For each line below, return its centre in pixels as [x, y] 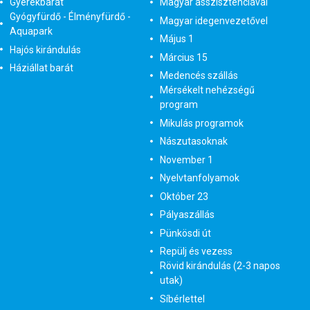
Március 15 [183, 57]
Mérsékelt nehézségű [207, 90]
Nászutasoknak [193, 141]
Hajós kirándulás [45, 49]
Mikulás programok [201, 123]
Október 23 [184, 196]
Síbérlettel [182, 299]
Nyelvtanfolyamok [199, 178]
